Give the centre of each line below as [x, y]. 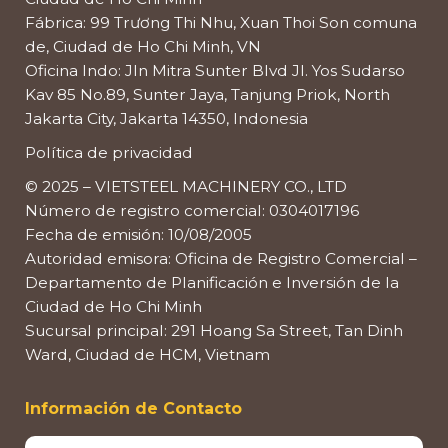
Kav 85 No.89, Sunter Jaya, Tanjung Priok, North [207, 94]
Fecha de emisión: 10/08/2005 [138, 234]
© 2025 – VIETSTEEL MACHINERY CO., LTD [186, 186]
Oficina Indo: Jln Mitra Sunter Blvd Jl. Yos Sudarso [215, 70]
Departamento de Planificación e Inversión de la [212, 282]
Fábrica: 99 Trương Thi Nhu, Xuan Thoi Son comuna [221, 22]
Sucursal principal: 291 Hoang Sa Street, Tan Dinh [214, 330]
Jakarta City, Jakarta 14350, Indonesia [166, 118]
